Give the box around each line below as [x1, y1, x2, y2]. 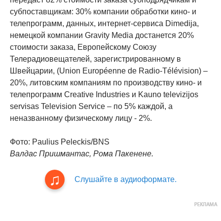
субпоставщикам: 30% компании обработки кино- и [10, 7, 196, 16]
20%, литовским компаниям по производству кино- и [10, 78, 202, 87]
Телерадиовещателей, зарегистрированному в [10, 55, 181, 64]
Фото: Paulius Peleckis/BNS [10, 138, 110, 147]
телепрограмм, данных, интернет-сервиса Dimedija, [10, 19, 199, 28]
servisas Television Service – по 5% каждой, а [10, 102, 173, 111]
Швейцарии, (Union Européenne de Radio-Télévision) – [10, 67, 208, 75]
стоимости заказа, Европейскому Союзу [10, 43, 156, 52]
